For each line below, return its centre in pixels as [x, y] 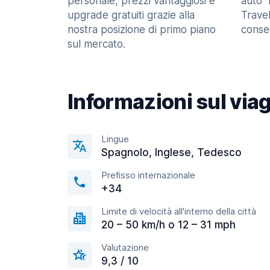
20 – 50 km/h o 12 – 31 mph [168, 225]
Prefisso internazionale [148, 175]
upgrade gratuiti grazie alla [131, 15]
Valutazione [125, 247]
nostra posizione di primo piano [142, 30]
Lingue [115, 139]
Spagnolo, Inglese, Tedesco [171, 152]
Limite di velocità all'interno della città [179, 211]
